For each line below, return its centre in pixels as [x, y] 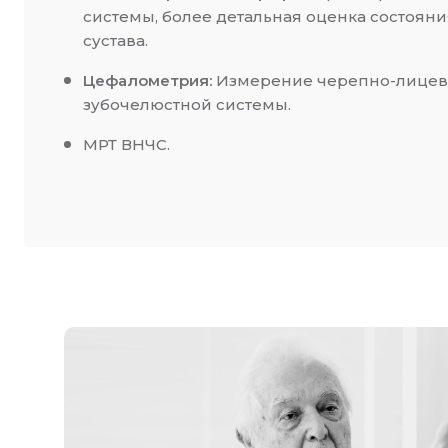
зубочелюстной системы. [187, 105]
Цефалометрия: [149, 81]
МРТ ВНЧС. [126, 145]
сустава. [115, 41]
